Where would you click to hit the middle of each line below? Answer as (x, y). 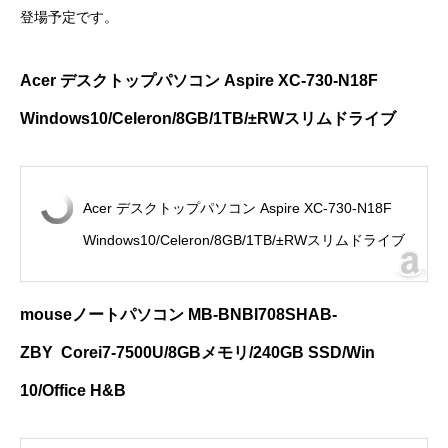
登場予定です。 (69, 17)
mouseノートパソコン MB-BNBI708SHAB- (178, 315)
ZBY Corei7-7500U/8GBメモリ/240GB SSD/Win (197, 353)
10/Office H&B (73, 391)
